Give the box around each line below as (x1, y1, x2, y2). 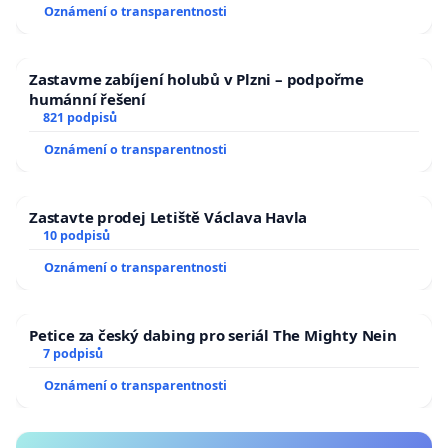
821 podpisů (42, 109, 117, 127)
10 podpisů (42, 227, 110, 245)
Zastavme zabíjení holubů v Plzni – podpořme (29, 69, 364, 90)
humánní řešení (29, 89, 147, 110)
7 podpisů (42, 345, 103, 363)
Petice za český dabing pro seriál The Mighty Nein (29, 325, 397, 346)
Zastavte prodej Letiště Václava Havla (29, 207, 308, 228)
